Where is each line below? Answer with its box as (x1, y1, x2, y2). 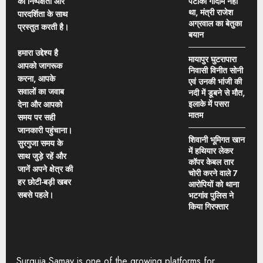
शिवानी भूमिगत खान (188, 133, 245, 146)
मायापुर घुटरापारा (188, 53, 237, 65)
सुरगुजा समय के (18, 137, 63, 149)
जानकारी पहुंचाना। (18, 124, 72, 136)
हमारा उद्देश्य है (18, 46, 58, 59)
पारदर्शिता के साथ (18, 8, 68, 20)
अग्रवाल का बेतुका (188, 17, 242, 29)
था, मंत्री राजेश (188, 6, 233, 18)
